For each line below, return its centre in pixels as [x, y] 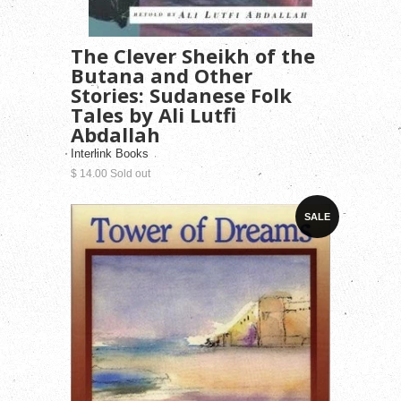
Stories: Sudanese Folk [181, 94]
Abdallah [115, 134]
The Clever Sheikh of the [193, 55]
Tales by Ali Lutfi [154, 114]
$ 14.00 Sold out [111, 173]
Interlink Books [110, 153]
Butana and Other [162, 75]
